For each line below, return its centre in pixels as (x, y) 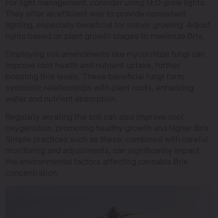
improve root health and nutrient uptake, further (93, 65)
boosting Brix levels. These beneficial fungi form (94, 76)
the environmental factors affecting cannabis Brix (96, 161)
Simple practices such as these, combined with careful (106, 139)
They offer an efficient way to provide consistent (95, 13)
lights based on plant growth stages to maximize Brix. (104, 36)
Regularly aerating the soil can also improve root (94, 117)
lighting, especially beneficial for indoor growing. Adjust (108, 25)
